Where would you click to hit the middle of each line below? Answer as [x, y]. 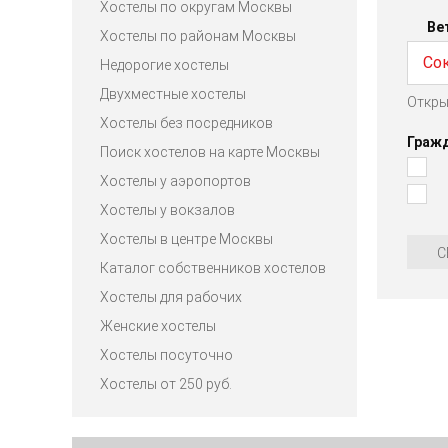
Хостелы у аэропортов [175, 181]
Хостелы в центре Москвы [186, 239]
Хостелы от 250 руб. [166, 384]
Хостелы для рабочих [171, 297]
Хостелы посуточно [166, 355]
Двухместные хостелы [173, 94]
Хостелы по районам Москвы [198, 36]
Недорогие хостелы [164, 65]
